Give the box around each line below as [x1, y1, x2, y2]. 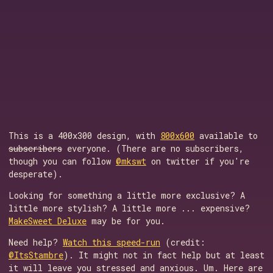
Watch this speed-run [63, 236, 160, 248]
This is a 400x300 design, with [9, 130, 160, 141]
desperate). [9, 168, 63, 180]
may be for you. [87, 215, 165, 227]
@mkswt [116, 155, 146, 167]
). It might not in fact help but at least [63, 249, 264, 261]
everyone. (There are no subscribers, [62, 143, 244, 154]
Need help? [9, 236, 63, 248]
